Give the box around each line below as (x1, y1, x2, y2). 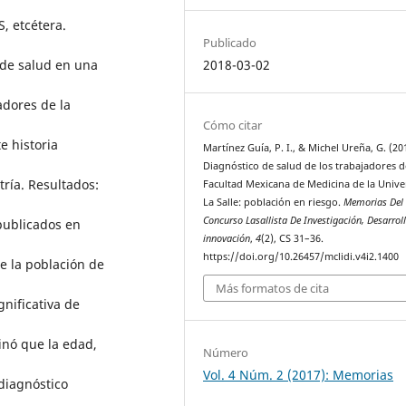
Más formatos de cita (216, 280, 330, 297)
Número (203, 344, 249, 362)
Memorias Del (343, 195, 404, 208)
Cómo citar (203, 116, 263, 133)
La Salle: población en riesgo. (203, 195, 344, 208)
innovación (203, 231, 251, 245)
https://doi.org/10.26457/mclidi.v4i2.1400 (203, 249, 400, 263)
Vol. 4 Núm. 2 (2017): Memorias (203, 366, 394, 384)
